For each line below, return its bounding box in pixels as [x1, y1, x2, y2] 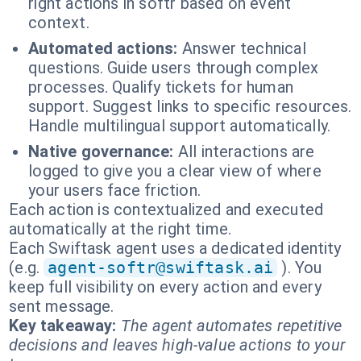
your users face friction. [28, 180, 201, 200]
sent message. [9, 297, 114, 316]
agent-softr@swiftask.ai [48, 258, 274, 277]
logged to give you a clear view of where [28, 161, 322, 180]
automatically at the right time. [9, 219, 232, 239]
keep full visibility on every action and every [9, 277, 322, 297]
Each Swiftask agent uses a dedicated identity [9, 239, 342, 258]
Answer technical [181, 39, 306, 58]
